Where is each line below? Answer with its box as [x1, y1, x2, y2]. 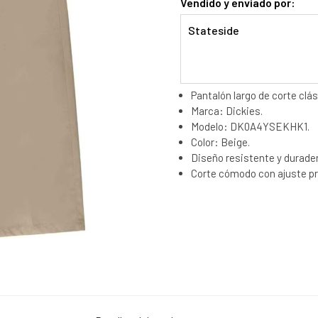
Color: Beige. [191, 135, 250, 148]
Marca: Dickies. [191, 104, 263, 117]
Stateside [188, 23, 239, 37]
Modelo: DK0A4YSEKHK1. [191, 119, 309, 133]
